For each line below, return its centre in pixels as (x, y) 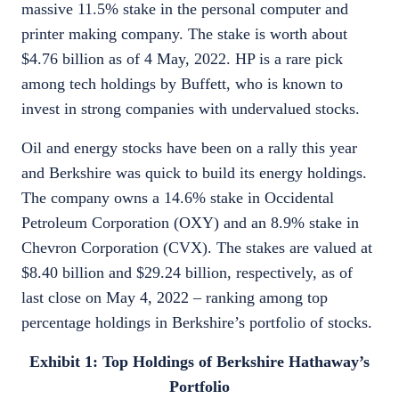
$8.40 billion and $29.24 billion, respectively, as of (187, 273)
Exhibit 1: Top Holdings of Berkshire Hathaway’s (199, 362)
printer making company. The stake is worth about (184, 34)
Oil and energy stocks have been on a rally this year (189, 148)
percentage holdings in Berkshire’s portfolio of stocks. (197, 322)
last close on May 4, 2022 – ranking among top (175, 297)
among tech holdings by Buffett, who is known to (182, 84)
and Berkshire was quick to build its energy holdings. (194, 173)
